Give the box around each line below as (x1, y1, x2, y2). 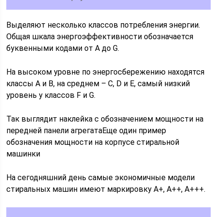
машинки (6, 149, 41, 158)
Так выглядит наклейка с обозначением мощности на (6, 114, 204, 124)
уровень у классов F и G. (6, 91, 96, 100)
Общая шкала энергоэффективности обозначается (6, 32, 194, 41)
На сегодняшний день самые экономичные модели (6, 173, 195, 182)
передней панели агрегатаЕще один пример (6, 126, 167, 135)
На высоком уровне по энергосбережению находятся (6, 67, 205, 77)
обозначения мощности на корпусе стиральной (6, 138, 180, 147)
